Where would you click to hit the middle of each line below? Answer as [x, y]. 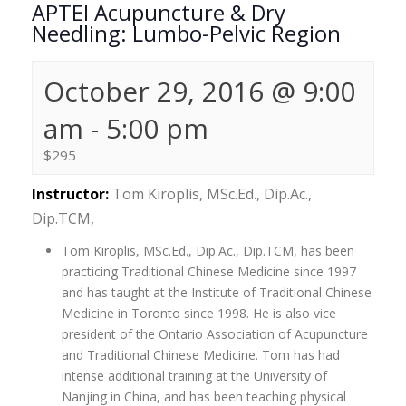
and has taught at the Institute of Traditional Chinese [216, 292]
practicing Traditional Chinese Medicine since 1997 [208, 271]
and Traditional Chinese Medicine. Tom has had [200, 355]
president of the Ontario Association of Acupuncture [214, 334]
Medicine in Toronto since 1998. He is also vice [198, 313]
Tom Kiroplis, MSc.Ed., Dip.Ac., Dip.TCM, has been [208, 251]
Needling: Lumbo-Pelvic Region [186, 34]
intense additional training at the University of [194, 376]
